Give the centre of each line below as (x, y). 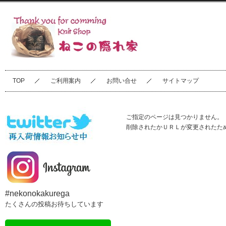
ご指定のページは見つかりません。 (175, 117)
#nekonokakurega (37, 193)
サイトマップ (181, 81)
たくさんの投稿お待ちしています (54, 204)
